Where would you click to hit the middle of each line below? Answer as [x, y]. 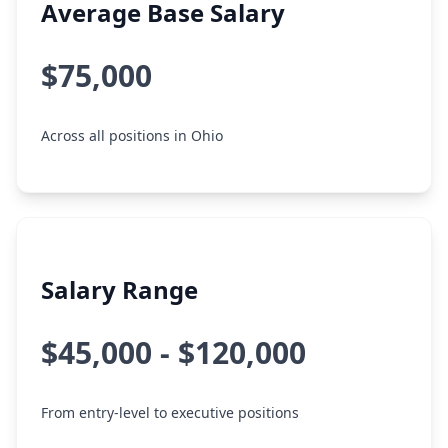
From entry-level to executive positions [170, 412]
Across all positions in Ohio [132, 135]
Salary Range [119, 289]
